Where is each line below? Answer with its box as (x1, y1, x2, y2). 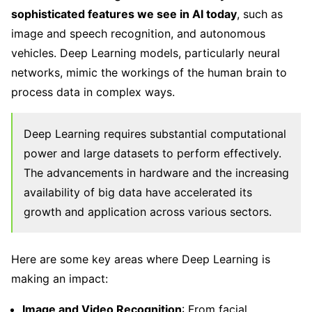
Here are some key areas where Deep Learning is (11, 251, 270, 266)
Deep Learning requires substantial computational (24, 126, 286, 141)
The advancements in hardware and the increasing (24, 165, 289, 180)
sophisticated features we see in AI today (11, 6, 237, 21)
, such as (237, 6, 283, 21)
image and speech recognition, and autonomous (11, 26, 265, 40)
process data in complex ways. (11, 84, 175, 99)
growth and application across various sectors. (24, 204, 272, 219)
